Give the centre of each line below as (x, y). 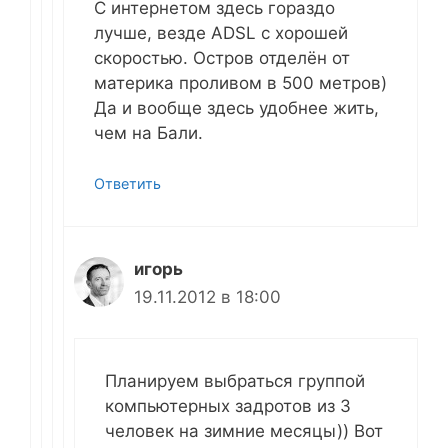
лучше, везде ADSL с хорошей (221, 32)
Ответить (127, 184)
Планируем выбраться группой (235, 380)
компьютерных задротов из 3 (228, 405)
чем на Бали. (151, 132)
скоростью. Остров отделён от (222, 57)
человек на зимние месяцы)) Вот (244, 430)
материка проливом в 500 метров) (240, 82)
